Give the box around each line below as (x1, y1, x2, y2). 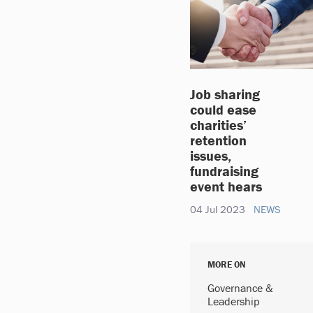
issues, (190, 146, 231, 164)
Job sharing (190, 85, 260, 103)
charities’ (190, 115, 247, 133)
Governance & (208, 281, 273, 295)
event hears (190, 177, 262, 195)
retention (190, 131, 247, 149)
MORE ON (208, 259, 245, 270)
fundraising (190, 161, 259, 180)
